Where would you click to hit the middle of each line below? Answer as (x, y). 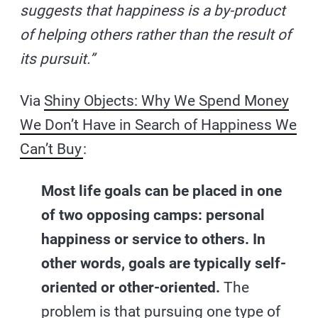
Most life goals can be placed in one (162, 191)
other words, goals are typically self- (164, 263)
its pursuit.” (57, 59)
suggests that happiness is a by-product (153, 11)
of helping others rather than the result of (156, 35)
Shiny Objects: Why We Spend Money (167, 101)
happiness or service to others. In (154, 239)
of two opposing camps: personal (153, 215)
